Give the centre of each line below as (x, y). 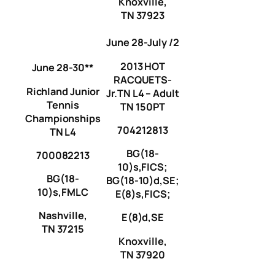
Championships (63, 118)
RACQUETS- (143, 79)
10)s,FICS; (142, 167)
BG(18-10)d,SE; (143, 181)
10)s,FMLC (63, 192)
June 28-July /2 (143, 43)
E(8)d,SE (143, 218)
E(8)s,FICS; (143, 194)
